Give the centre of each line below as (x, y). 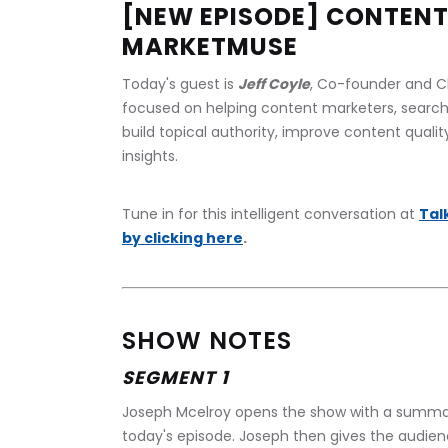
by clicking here (182, 238)
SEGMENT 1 (175, 378)
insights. (150, 156)
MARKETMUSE (210, 47)
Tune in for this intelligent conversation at (270, 214)
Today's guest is (180, 84)
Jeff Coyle (274, 84)
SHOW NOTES (207, 341)
